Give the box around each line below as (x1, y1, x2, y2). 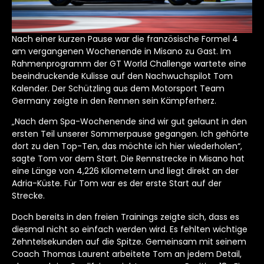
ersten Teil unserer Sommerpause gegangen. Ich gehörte (12, 128, 249, 140)
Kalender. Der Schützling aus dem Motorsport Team (12, 82, 225, 94)
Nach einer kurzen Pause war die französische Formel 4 (12, 33, 238, 45)
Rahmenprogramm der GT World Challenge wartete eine (12, 58, 246, 70)
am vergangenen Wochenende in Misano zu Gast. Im (12, 45, 231, 57)
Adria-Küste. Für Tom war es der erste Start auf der (12, 177, 222, 190)
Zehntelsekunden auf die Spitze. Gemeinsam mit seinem (12, 235, 246, 247)
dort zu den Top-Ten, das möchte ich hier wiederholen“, (12, 140, 242, 153)
